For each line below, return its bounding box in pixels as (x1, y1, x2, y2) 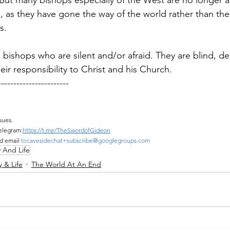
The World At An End (31, 159, 101, 169)
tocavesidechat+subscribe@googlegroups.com (21, 137, 150, 144)
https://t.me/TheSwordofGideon (23, 126, 110, 134)
